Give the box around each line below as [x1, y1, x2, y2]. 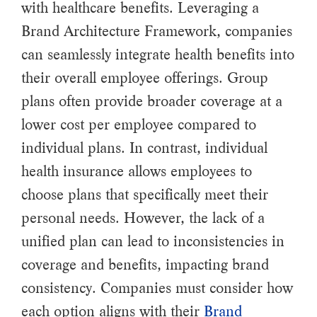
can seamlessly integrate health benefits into [21, 45, 294, 64]
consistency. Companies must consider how [21, 278, 293, 297]
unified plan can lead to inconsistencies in [21, 231, 284, 250]
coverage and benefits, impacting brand [21, 255, 269, 274]
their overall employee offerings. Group [21, 68, 268, 87]
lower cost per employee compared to [21, 115, 256, 134]
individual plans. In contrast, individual [21, 138, 267, 157]
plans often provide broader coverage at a [21, 91, 282, 110]
